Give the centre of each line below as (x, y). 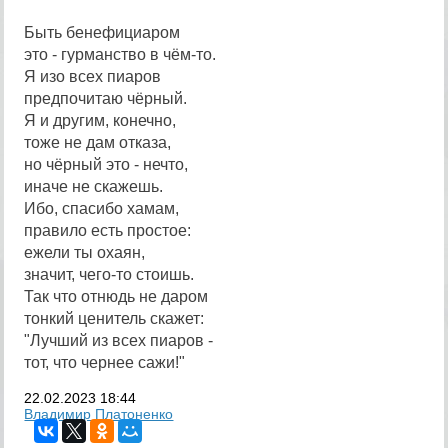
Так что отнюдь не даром (116, 296)
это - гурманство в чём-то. (120, 54)
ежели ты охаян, (85, 252)
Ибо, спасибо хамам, (102, 208)
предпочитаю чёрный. (106, 98)
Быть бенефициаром (102, 32)
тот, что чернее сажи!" (105, 362)
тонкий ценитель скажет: (114, 318)
